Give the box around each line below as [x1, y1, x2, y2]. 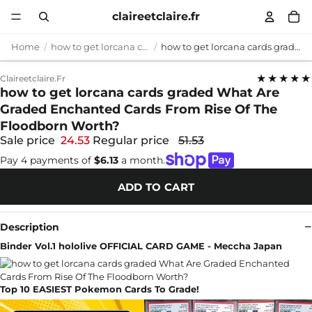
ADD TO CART [117, 180, 195, 194]
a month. [118, 153, 165, 166]
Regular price [93, 134, 172, 147]
